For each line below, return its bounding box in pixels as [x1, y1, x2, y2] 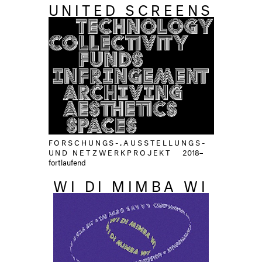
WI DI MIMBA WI [53, 173, 209, 195]
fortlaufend [48, 155, 86, 167]
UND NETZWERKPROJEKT [48, 145, 176, 157]
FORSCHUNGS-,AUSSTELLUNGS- [48, 135, 206, 147]
